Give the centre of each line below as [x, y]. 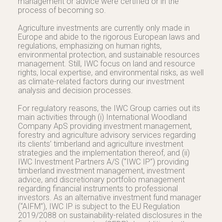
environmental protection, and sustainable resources [109, 55]
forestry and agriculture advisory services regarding [107, 135]
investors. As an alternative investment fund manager [110, 197]
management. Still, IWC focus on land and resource [107, 64]
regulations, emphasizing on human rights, [90, 46]
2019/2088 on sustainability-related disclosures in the [110, 215]
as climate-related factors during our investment [101, 82]
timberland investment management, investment [101, 171]
